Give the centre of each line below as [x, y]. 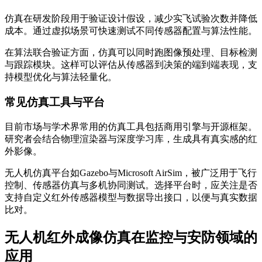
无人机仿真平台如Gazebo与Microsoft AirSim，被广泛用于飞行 [131, 173]
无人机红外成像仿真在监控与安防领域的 [131, 237]
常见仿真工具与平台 [55, 102]
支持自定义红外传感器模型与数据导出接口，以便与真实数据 [131, 197]
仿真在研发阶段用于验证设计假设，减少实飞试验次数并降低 [131, 19]
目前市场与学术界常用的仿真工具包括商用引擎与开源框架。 [131, 126]
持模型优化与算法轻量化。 [61, 77]
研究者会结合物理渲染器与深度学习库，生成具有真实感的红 [131, 139]
